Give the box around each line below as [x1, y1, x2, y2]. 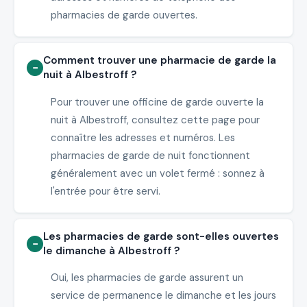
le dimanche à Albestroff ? [43, 244, 181, 258]
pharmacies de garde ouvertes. [50, 8, 197, 22]
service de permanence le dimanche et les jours [50, 288, 276, 303]
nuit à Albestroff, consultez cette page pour [50, 112, 260, 127]
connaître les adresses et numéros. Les [50, 130, 235, 145]
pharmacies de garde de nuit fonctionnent [50, 148, 250, 162]
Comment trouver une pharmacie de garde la [43, 53, 277, 68]
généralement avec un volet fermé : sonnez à [50, 166, 265, 180]
